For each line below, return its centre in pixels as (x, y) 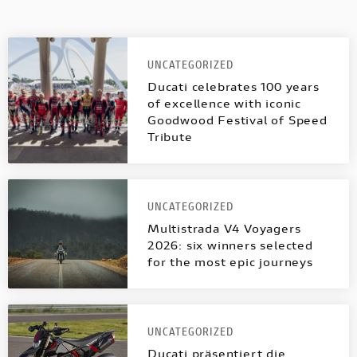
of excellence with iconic (225, 104)
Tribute (170, 137)
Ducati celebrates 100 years (233, 87)
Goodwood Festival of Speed (237, 120)
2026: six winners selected (230, 245)
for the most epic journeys (232, 262)
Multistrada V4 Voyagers (224, 229)
